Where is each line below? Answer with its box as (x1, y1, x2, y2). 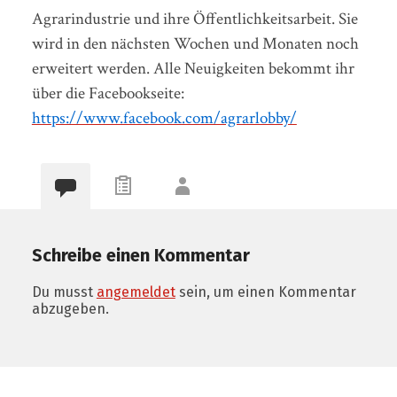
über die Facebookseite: (31, 82, 184, 105)
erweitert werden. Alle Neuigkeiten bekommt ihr (31, 57, 354, 80)
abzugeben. (31, 300, 109, 317)
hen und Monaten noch (204, 32, 359, 55)
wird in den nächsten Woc (31, 32, 205, 55)
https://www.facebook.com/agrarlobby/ (31, 106, 297, 129)
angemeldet (96, 283, 175, 300)
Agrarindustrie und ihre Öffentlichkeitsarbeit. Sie (31, 7, 358, 30)
